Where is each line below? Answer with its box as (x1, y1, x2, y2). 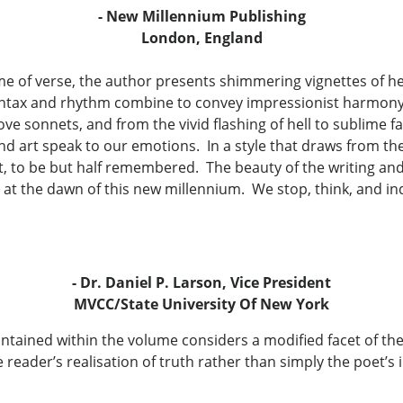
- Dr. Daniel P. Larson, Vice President (72, 272, 331, 292)
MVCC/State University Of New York (74, 293, 329, 314)
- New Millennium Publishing (97, 5, 306, 26)
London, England (140, 27, 263, 48)
